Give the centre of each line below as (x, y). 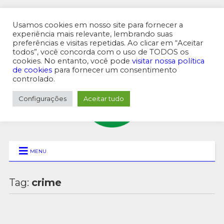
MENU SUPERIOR (42, 47)
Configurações (42, 98)
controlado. (34, 79)
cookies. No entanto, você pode (72, 61)
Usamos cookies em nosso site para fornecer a (98, 25)
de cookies (32, 70)
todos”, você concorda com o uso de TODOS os (100, 52)
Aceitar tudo (104, 98)
